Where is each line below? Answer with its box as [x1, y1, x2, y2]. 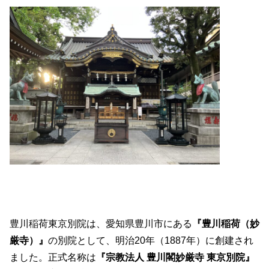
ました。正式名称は [10, 252, 96, 263]
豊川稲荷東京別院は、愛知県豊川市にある [10, 219, 192, 229]
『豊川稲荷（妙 [192, 219, 259, 229]
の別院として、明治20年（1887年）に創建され [48, 235, 253, 246]
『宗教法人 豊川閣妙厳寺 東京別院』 [96, 252, 255, 263]
